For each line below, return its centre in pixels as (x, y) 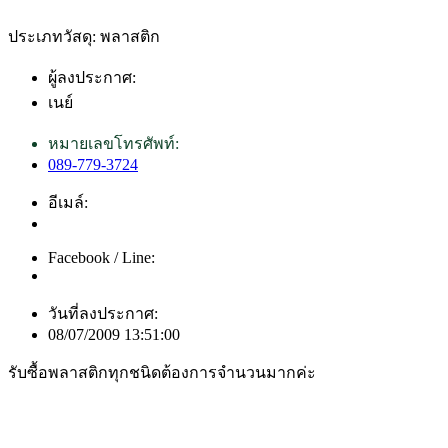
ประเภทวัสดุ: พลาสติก (84, 36)
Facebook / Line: (101, 257)
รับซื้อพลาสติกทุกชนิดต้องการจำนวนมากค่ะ (162, 372)
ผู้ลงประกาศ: (92, 77)
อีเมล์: (68, 202)
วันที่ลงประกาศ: (103, 313)
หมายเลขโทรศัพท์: (113, 143)
